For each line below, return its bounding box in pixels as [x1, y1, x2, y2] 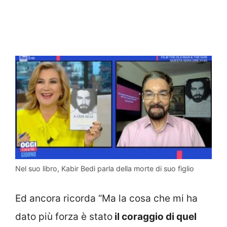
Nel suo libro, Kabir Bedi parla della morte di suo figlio [15, 164, 194, 173]
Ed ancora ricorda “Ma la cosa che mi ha [15, 193, 198, 205]
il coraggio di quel [112, 211, 197, 223]
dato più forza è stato [15, 211, 112, 223]
